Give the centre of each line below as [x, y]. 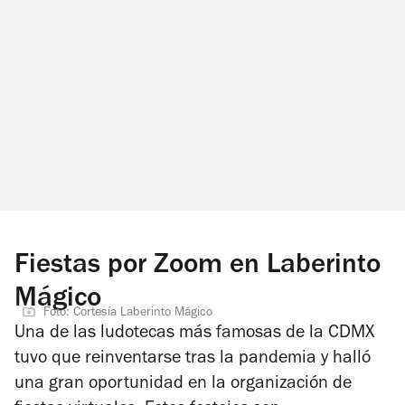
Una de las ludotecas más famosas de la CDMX [194, 334]
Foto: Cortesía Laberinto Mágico [128, 313]
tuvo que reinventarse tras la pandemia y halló [193, 359]
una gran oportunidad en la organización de [183, 385]
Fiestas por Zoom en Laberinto [198, 267]
